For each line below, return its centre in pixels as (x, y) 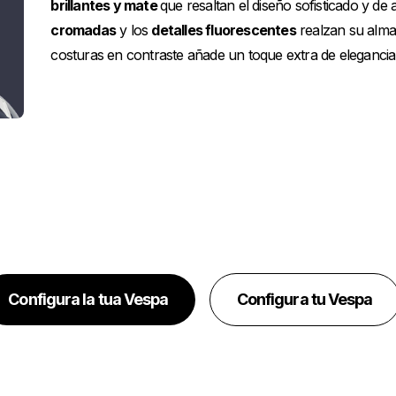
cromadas (83, 30)
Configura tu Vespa (305, 299)
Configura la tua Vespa (88, 299)
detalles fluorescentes (224, 30)
